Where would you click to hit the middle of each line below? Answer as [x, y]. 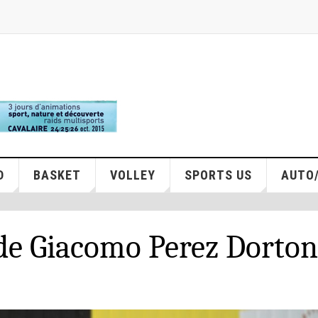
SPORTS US [218, 175]
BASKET [57, 175]
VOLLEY [132, 175]
